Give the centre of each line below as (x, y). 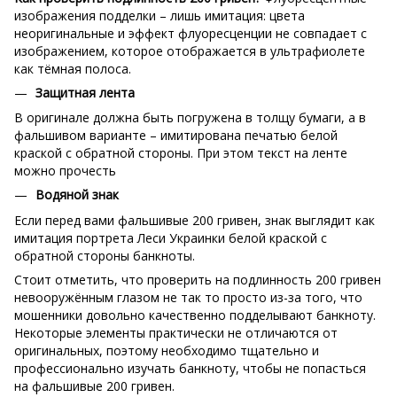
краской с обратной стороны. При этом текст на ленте (181, 153)
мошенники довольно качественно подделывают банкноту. (195, 315)
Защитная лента (85, 93)
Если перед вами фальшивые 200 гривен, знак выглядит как (195, 220)
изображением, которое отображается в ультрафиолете (190, 51)
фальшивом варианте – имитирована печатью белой (176, 136)
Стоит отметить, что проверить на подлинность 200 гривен (198, 279)
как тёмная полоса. (73, 69)
